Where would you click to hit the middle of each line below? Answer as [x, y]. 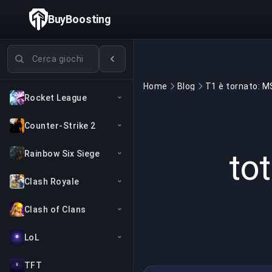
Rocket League [56, 98]
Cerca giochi [35, 51]
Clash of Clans [55, 209]
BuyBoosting [79, 19]
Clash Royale [52, 182]
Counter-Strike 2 [60, 126]
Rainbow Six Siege [62, 154]
